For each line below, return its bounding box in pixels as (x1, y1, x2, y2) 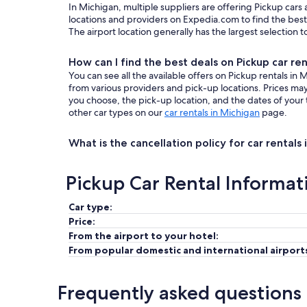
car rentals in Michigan (164, 106, 260, 119)
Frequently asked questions (58, 281, 302, 304)
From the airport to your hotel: (69, 230, 219, 242)
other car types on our (69, 106, 164, 119)
